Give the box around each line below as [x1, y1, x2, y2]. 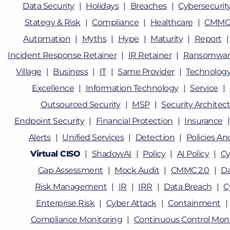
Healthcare [150, 17, 193, 27]
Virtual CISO [30, 149, 80, 159]
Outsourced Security [41, 100, 121, 109]
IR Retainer [128, 50, 171, 60]
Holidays [86, 1, 119, 11]
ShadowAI [91, 149, 131, 159]
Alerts [28, 132, 51, 142]
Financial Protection [95, 116, 173, 126]
